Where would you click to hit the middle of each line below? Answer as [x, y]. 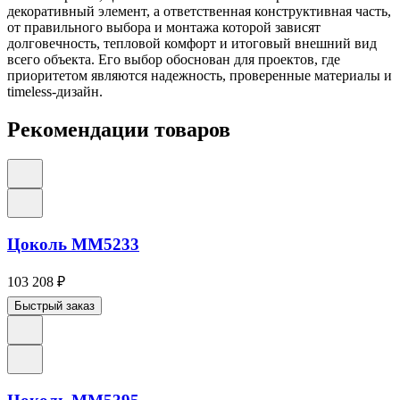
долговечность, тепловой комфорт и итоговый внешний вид [192, 43]
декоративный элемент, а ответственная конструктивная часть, [199, 11]
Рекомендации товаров [119, 129]
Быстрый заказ [54, 305]
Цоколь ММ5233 [73, 245]
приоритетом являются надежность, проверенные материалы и [200, 75]
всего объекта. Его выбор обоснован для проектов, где [174, 59]
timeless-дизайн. [55, 91]
